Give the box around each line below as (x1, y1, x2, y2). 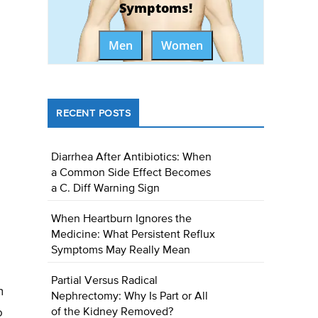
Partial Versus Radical (51, 275, 158, 287)
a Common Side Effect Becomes (51, 168, 212, 180)
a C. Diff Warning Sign (51, 183, 160, 195)
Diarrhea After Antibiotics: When (51, 152, 212, 164)
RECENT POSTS (56, 109, 131, 119)
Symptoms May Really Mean (51, 245, 191, 257)
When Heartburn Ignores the (51, 214, 192, 226)
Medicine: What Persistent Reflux (51, 229, 216, 241)
